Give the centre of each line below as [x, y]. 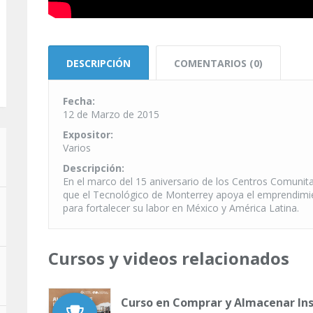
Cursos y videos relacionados [169, 259]
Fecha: [80, 101]
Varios [77, 148]
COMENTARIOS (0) [218, 64]
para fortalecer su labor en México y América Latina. [181, 208]
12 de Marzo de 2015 [111, 115]
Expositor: [89, 135]
